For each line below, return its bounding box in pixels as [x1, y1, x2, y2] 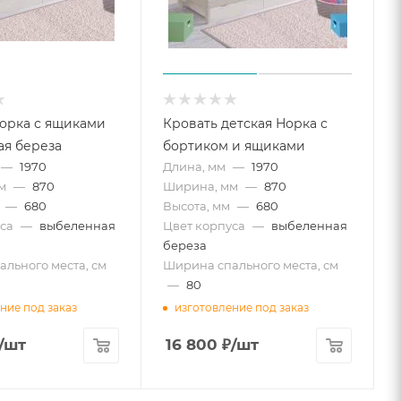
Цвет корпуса [163, 218, 246, 234]
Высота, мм [163, 199, 231, 214]
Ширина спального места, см [163, 258, 339, 273]
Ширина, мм [163, 179, 239, 194]
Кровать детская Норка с [163, 115, 328, 132]
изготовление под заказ [175, 300, 310, 314]
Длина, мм [163, 159, 226, 175]
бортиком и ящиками [163, 138, 306, 155]
